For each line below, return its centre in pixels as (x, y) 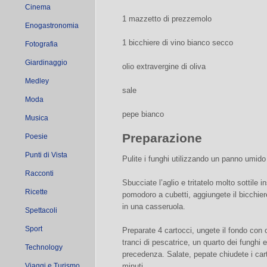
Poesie (36, 136)
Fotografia (41, 44)
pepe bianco (143, 114)
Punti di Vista (46, 155)
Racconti (39, 173)
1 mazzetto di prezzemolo (167, 19)
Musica (37, 118)
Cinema (38, 7)
